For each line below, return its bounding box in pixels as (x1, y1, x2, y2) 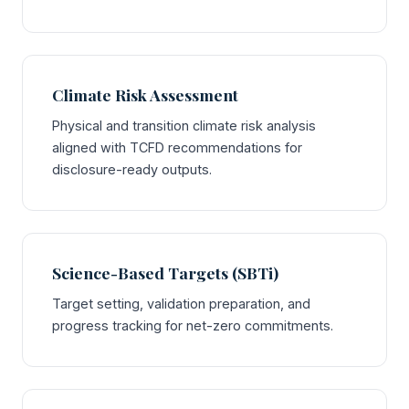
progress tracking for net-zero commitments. (52, 318, 333, 333)
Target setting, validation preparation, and (52, 296, 310, 311)
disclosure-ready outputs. (52, 162, 212, 177)
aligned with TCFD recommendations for (52, 140, 302, 155)
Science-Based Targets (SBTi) (52, 262, 278, 283)
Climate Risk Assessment (52, 84, 238, 105)
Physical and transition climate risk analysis (52, 118, 316, 133)
